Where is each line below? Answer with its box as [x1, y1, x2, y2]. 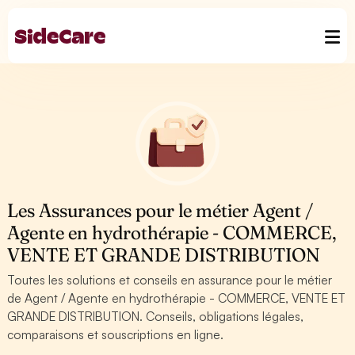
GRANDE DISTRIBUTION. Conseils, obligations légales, [7, 308, 304, 324]
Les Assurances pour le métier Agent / [7, 199, 314, 222]
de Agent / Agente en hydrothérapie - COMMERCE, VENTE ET [7, 290, 346, 306]
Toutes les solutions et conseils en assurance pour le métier [7, 272, 333, 288]
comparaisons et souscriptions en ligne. [7, 326, 224, 342]
